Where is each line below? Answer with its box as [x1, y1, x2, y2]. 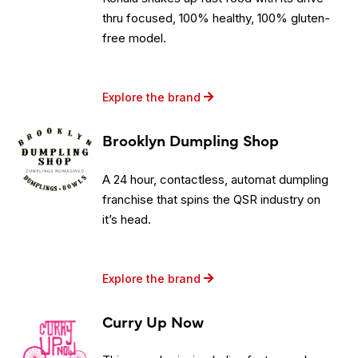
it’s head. [102, 211, 152, 227]
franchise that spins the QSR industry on [102, 191, 321, 207]
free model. [102, 30, 167, 46]
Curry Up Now [102, 309, 205, 332]
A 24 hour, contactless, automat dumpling [102, 171, 329, 187]
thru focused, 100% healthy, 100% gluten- [102, 10, 331, 26]
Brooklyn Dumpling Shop [102, 129, 280, 150]
